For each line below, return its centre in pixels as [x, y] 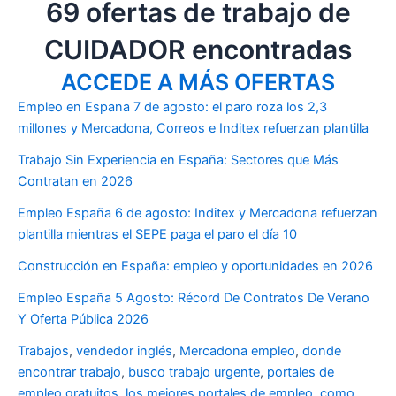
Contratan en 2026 [75, 182]
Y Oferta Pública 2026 [83, 320]
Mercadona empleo [237, 351]
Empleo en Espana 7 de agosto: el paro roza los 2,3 [172, 107]
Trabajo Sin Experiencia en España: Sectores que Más [178, 160]
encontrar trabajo [69, 373]
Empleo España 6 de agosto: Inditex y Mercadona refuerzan [198, 213]
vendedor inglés [124, 351]
